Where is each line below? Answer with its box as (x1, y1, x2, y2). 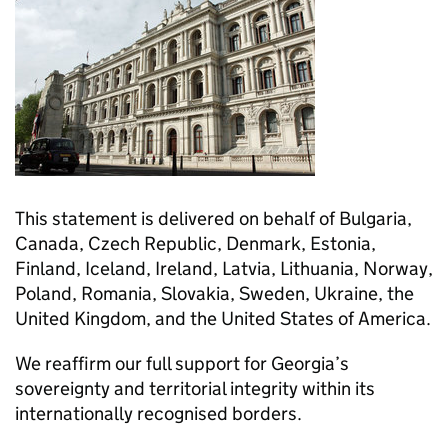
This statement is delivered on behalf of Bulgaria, (15, 207, 412, 230)
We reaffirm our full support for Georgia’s (15, 352, 349, 375)
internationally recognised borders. (15, 402, 302, 425)
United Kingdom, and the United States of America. (15, 307, 431, 330)
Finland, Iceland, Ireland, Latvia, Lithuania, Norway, (15, 257, 433, 280)
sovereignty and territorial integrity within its (15, 377, 375, 400)
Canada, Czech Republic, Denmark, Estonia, (15, 232, 376, 255)
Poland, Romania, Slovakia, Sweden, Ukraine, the (15, 282, 414, 305)
